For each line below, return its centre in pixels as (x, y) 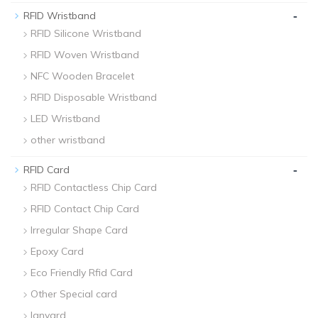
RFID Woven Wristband (85, 54)
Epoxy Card (57, 251)
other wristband (68, 139)
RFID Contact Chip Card (85, 208)
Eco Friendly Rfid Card (82, 272)
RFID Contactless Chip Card (94, 187)
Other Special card (74, 294)
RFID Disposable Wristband (94, 97)
